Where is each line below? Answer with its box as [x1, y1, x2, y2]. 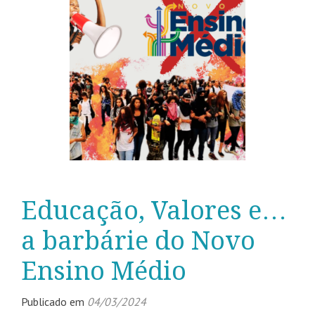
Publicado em [21, 294, 87, 309]
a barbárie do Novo [21, 225, 255, 256]
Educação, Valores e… [21, 195, 287, 226]
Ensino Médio [21, 255, 186, 286]
